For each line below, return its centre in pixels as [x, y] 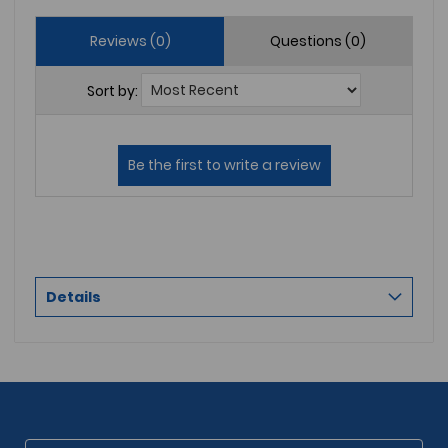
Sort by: [112, 90]
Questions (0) [318, 40]
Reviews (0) [130, 40]
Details [73, 296]
